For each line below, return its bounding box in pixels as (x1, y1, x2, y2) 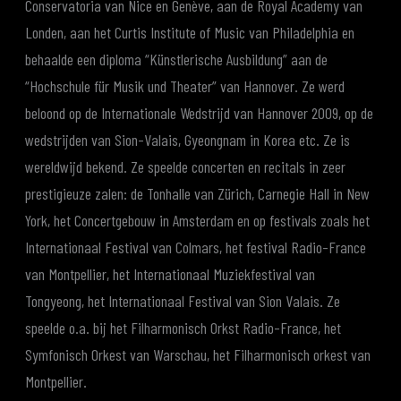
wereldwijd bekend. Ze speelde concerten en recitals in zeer (25, 157, 346, 177)
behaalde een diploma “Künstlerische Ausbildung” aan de (25, 49, 328, 70)
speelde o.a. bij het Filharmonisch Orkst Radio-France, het (25, 318, 342, 338)
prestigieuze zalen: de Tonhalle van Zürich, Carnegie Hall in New (25, 183, 371, 204)
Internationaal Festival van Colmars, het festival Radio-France (25, 237, 367, 258)
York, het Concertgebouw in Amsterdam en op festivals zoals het (25, 210, 371, 231)
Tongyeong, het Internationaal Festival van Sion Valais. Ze (25, 291, 341, 311)
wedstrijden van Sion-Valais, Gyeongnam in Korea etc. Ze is (25, 130, 351, 150)
